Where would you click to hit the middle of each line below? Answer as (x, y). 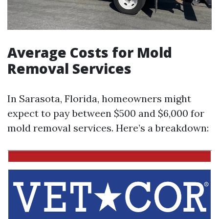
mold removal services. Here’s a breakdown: (108, 128)
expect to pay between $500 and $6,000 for (106, 113)
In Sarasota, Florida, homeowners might (99, 98)
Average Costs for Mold (90, 52)
